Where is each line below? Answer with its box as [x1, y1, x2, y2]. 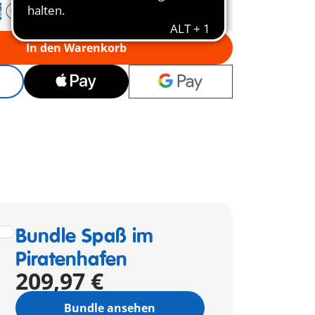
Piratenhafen [15, 247, 128, 272]
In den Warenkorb [25, 40, 127, 56]
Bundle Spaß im [15, 224, 154, 249]
